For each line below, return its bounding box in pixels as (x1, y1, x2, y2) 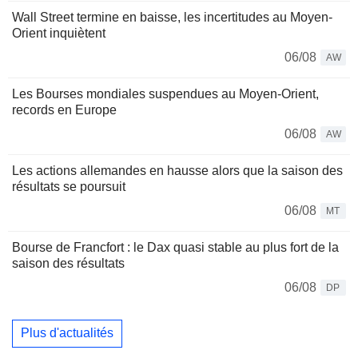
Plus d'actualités (21, 326, 113, 340)
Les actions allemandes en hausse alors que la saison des (12, 163, 343, 177)
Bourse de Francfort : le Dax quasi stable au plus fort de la (12, 240, 339, 254)
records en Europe (12, 102, 117, 117)
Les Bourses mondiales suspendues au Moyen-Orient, (12, 86, 319, 101)
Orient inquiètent (12, 26, 105, 40)
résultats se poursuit (12, 179, 125, 193)
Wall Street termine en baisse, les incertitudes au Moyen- (12, 10, 332, 24)
